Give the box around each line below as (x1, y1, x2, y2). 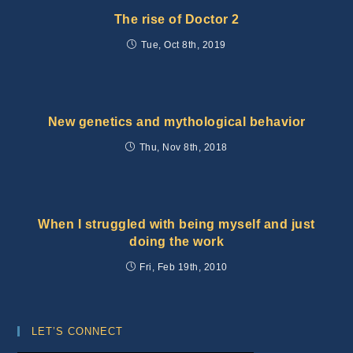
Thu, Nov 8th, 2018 (139, 141, 228, 153)
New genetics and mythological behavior (47, 114, 306, 128)
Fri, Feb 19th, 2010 (139, 261, 228, 273)
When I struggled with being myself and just (38, 217, 315, 231)
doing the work (129, 234, 224, 248)
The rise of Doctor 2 (113, 12, 240, 26)
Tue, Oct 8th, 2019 (140, 39, 226, 50)
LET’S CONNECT (32, 325, 124, 337)
